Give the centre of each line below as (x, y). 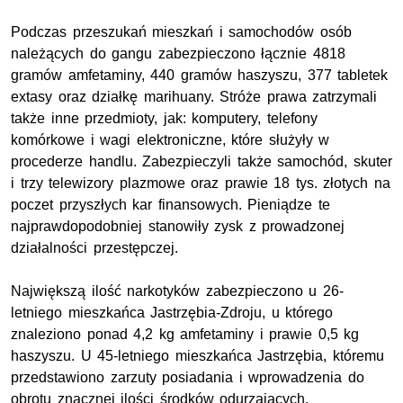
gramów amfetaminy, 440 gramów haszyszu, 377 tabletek (200, 76)
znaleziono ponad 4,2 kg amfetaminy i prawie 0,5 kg (185, 335)
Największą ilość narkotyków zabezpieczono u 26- (177, 291)
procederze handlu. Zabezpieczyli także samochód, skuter (201, 162)
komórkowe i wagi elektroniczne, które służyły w (170, 140)
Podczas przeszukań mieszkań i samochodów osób (181, 32)
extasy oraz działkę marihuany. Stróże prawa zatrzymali (194, 97)
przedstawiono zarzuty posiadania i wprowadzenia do (188, 378)
